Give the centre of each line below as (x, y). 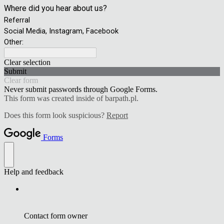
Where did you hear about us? (55, 8)
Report (117, 115)
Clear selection (27, 62)
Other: (14, 42)
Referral (17, 20)
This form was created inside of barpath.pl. (71, 98)
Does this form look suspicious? (55, 115)
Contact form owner (56, 216)
